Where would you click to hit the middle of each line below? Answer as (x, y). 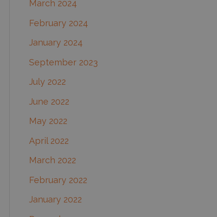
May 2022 (48, 121)
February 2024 (59, 23)
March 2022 (53, 160)
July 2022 (47, 82)
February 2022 (58, 180)
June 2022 (49, 101)
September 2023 (63, 62)
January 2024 (56, 43)
